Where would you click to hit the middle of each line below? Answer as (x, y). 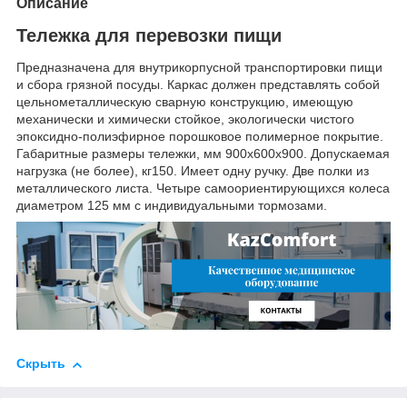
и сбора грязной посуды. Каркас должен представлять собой (198, 85)
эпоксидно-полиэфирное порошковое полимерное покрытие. (200, 137)
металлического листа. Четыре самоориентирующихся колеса (203, 189)
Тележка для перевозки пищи (149, 35)
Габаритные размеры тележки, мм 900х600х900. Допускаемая (203, 154)
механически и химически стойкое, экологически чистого (185, 119)
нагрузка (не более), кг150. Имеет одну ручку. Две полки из (193, 171)
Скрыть (41, 364)
